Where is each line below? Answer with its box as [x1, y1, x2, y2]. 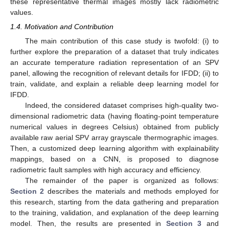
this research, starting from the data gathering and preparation [10, 197, 219, 206]
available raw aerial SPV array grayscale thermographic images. [10, 133, 219, 142]
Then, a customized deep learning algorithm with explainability [10, 144, 219, 152]
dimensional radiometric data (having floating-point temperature [10, 111, 219, 120]
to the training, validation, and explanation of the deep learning [10, 208, 219, 217]
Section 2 [10, 187, 44, 195]
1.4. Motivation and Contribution [10, 22, 113, 31]
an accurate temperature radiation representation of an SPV [10, 58, 219, 66]
